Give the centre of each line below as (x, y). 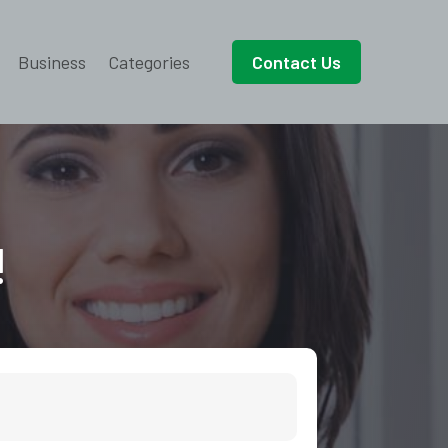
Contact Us (296, 62)
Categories (148, 62)
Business (51, 62)
